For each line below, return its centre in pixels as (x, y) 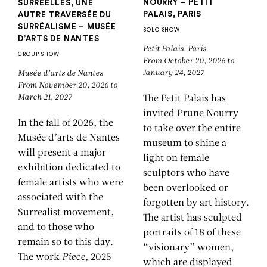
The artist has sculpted (193, 218)
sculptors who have (186, 173)
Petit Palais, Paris (176, 49)
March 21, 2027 (45, 98)
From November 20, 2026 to (68, 86)
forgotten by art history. (196, 203)
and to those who (56, 227)
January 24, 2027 (173, 73)
